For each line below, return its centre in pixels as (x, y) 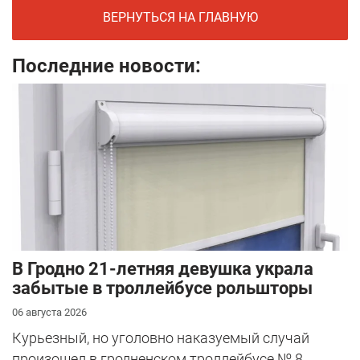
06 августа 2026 (49, 313)
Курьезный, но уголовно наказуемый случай (161, 338)
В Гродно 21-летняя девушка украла (163, 269)
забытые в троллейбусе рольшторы (162, 288)
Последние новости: (106, 66)
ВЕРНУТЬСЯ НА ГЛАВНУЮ (180, 18)
